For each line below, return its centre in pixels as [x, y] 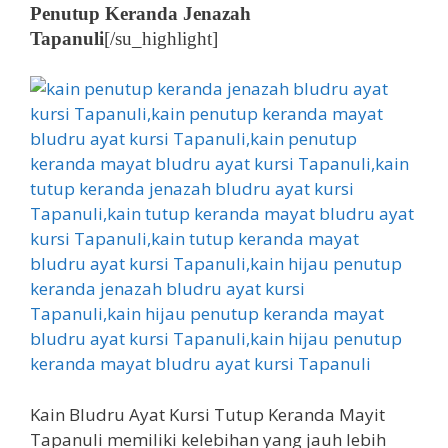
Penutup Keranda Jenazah [140, 13]
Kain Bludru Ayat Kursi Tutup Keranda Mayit [207, 414]
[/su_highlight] [161, 38]
